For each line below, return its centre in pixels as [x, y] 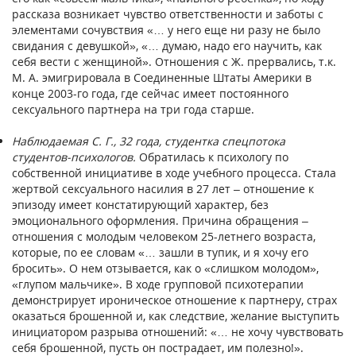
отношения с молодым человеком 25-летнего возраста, [164, 236]
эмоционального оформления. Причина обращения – [160, 220]
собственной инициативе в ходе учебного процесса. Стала [174, 172]
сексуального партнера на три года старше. [133, 109]
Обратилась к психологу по [212, 157]
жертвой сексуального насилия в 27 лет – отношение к [163, 188]
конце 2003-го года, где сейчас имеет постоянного [150, 93]
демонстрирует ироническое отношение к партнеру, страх [174, 300]
